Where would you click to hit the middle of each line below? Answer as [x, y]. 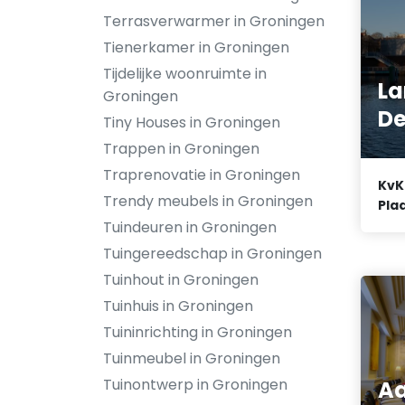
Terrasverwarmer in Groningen [214, 21]
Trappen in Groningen [181, 149]
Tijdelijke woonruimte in [185, 74]
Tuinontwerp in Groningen [195, 385]
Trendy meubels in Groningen [208, 201]
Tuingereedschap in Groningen [212, 254]
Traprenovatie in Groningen [202, 175]
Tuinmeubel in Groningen [192, 358]
